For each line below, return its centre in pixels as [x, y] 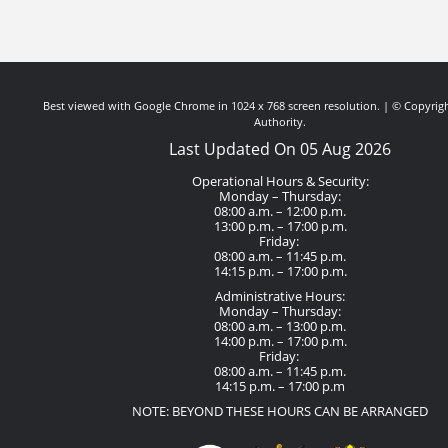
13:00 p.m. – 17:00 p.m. [280, 226]
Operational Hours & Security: [280, 181]
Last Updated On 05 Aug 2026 [280, 149]
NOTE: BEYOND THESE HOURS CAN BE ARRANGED [280, 411]
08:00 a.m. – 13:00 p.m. [280, 326]
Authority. [280, 122]
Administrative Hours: [280, 296]
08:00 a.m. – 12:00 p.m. [280, 211]
